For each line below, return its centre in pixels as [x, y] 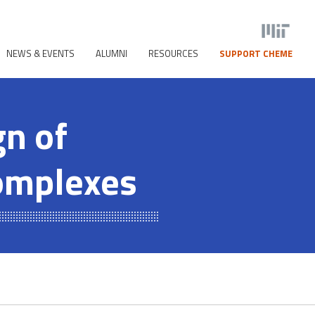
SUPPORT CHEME [256, 54]
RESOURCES [173, 54]
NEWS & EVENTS [40, 54]
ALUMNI [111, 54]
